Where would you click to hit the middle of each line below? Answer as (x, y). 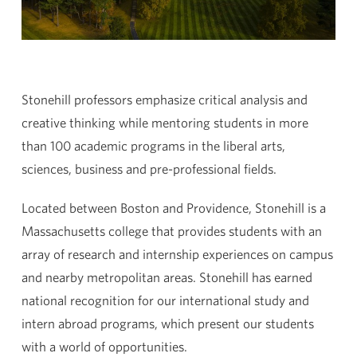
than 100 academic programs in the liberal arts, (153, 145)
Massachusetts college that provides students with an (171, 230)
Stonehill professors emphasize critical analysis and (164, 99)
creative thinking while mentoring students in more (165, 122)
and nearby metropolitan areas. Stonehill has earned (167, 277)
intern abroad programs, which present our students (167, 323)
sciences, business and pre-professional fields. (149, 168)
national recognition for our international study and (165, 300)
